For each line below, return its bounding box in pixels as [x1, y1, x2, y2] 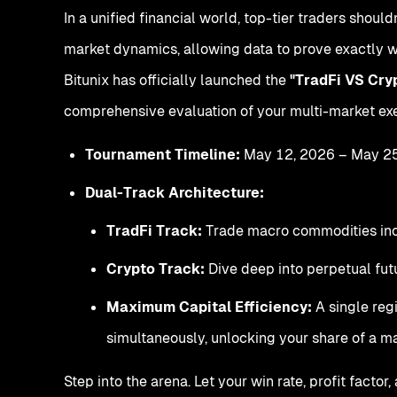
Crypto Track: [106, 259, 205, 278]
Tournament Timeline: [85, 144, 240, 164]
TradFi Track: [106, 221, 202, 240]
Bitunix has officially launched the [64, 70, 290, 90]
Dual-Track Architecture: [85, 183, 264, 202]
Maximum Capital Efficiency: [106, 297, 312, 316]
